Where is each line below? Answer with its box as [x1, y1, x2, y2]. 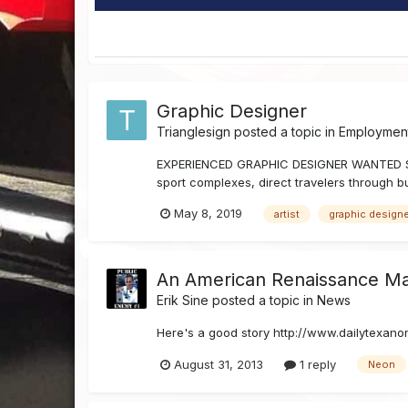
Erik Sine [157, 291, 209, 308]
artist [274, 207, 301, 220]
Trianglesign [157, 124, 231, 140]
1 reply [296, 356, 337, 372]
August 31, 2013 [174, 356, 264, 372]
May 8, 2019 [174, 206, 243, 221]
